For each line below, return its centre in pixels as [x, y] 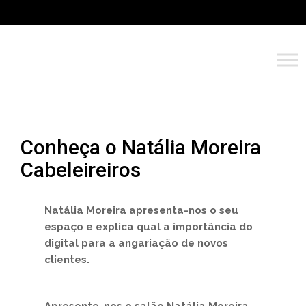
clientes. [67, 260]
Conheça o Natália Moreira [141, 147]
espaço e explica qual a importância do [149, 227]
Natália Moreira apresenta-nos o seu [141, 210]
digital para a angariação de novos [136, 243]
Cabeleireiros [81, 170]
